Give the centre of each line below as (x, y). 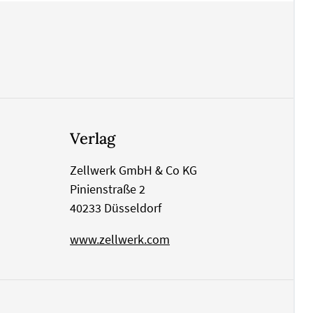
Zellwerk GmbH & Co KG (133, 170)
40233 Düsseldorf (116, 208)
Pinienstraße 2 (108, 189)
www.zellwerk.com (120, 240)
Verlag (93, 139)
